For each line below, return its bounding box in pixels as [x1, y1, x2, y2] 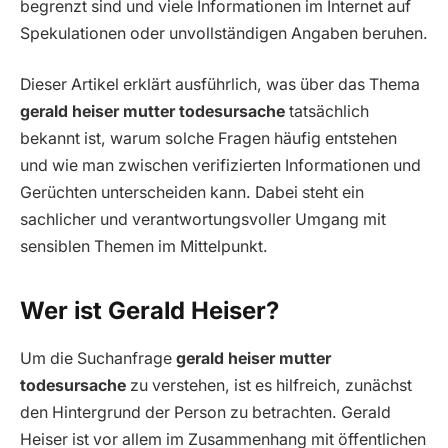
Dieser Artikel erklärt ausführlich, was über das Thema [20, 75, 420, 95]
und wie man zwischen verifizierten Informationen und [20, 156, 421, 176]
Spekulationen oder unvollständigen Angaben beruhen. [20, 23, 428, 43]
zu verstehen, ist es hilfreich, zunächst [126, 376, 412, 396]
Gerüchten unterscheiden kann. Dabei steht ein [20, 183, 364, 203]
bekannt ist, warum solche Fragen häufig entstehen [20, 129, 397, 149]
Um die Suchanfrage [20, 349, 176, 369]
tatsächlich [285, 102, 369, 122]
